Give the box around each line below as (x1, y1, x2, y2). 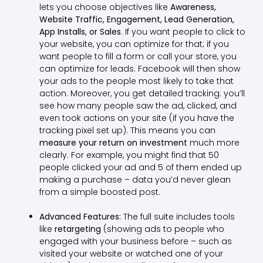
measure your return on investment (39, 136, 187, 149)
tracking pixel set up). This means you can (39, 124, 215, 136)
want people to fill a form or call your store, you (39, 50, 237, 62)
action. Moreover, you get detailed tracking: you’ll (39, 87, 245, 99)
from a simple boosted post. (39, 186, 160, 198)
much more (187, 136, 240, 149)
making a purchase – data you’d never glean (39, 173, 231, 186)
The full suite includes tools (120, 210, 235, 222)
